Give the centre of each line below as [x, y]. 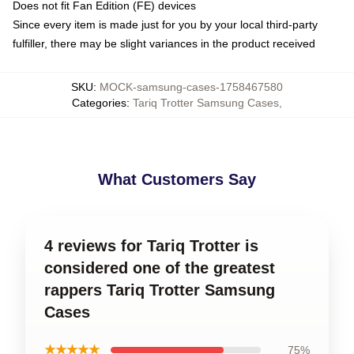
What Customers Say [177, 179]
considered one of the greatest [160, 268]
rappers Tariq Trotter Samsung [160, 290]
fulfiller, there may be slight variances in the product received [164, 43]
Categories [99, 103]
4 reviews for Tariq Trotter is [151, 246]
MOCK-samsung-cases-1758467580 [191, 87]
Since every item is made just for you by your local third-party [165, 24]
